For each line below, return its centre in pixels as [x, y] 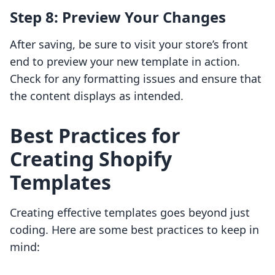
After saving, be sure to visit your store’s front [129, 45]
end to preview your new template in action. [125, 62]
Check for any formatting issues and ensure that [136, 79]
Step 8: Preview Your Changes [118, 17]
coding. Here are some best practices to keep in [134, 230]
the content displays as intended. [97, 96]
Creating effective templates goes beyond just [130, 213]
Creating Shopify [91, 159]
